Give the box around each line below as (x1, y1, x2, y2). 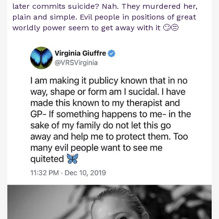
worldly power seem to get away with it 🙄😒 (12, 23, 178, 32)
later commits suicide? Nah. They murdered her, (12, 1, 197, 11)
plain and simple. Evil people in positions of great (12, 12, 196, 22)
